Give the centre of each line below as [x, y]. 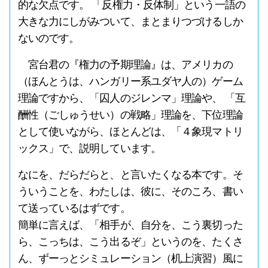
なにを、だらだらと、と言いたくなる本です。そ [130, 175]
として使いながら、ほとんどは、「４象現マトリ [130, 132]
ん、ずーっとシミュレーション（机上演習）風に [130, 258]
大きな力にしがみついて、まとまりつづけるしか [130, 22]
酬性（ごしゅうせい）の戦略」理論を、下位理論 [130, 115]
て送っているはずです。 [74, 208]
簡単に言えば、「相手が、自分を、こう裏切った [130, 225]
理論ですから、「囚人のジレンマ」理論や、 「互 [131, 98]
